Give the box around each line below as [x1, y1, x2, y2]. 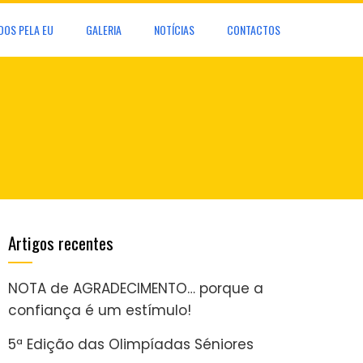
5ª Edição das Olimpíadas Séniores [8, 335, 254, 354]
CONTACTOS [227, 21, 280, 38]
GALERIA [86, 21, 122, 38]
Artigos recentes [8, 230, 113, 255]
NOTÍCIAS [154, 21, 194, 38]
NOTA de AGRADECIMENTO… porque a [8, 279, 263, 298]
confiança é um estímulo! [8, 301, 191, 320]
